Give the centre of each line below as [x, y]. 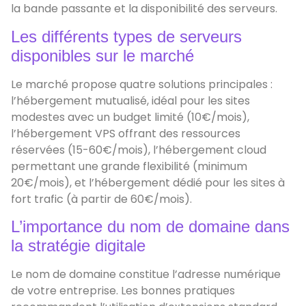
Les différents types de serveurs [126, 36]
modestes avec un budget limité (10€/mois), [130, 117]
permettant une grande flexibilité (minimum [129, 166]
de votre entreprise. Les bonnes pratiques [123, 290]
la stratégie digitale [78, 245]
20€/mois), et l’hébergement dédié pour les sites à [148, 182]
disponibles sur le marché [102, 55]
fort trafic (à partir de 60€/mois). [101, 199]
